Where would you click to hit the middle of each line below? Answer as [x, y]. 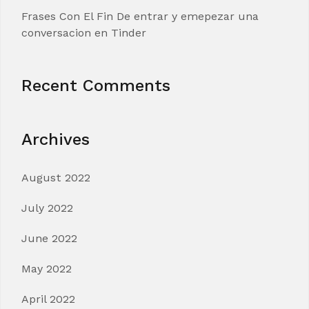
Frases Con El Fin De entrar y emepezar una [140, 16]
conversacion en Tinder [84, 33]
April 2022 [48, 299]
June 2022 [49, 238]
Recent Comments [96, 86]
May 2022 [47, 269]
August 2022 [56, 178]
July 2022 [47, 208]
